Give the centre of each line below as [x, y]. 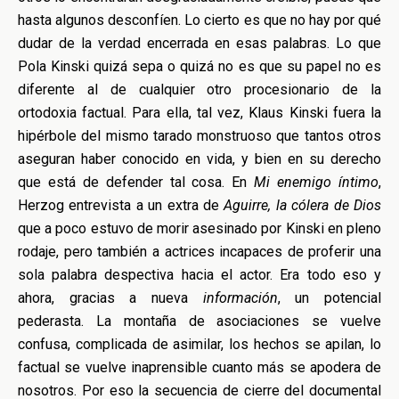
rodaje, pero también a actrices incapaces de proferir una [199, 252]
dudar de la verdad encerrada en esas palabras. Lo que [199, 43]
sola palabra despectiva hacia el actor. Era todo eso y [199, 275]
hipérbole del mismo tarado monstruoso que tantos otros [199, 136]
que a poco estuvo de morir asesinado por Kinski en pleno [199, 228]
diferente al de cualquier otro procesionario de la [199, 90]
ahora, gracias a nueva [110, 298]
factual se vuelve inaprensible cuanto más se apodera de [199, 367]
